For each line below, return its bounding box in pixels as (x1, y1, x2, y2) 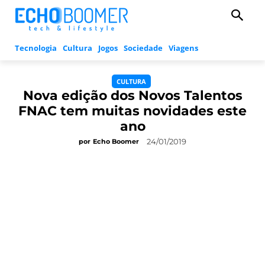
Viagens (169, 43, 198, 54)
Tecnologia (15, 43, 57, 54)
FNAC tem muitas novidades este (18, 103, 247, 119)
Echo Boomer (93, 137, 139, 146)
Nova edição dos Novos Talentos (22, 88, 243, 104)
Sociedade (124, 43, 163, 54)
